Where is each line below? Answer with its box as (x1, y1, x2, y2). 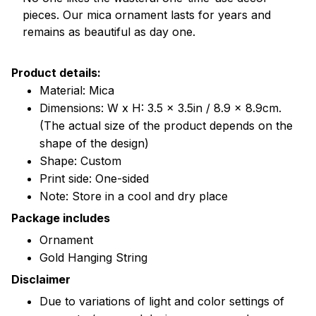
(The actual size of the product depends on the (39, 118, 293, 133)
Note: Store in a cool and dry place (39, 188, 228, 203)
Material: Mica (39, 83, 118, 97)
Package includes (11, 211, 110, 226)
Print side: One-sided (39, 171, 149, 186)
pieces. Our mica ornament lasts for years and (23, 7, 271, 22)
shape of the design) (39, 135, 149, 150)
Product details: (11, 65, 101, 80)
